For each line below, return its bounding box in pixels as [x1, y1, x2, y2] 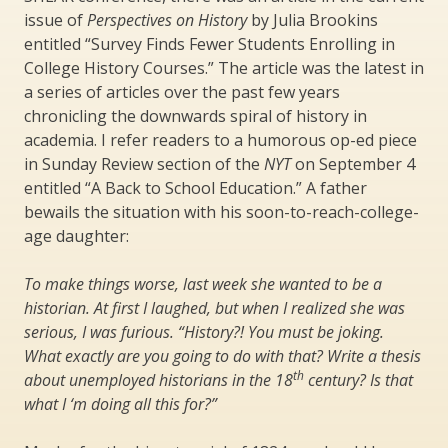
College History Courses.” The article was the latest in [24, 56, 424, 79]
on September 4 [291, 152, 415, 175]
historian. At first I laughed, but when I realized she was [24, 296, 405, 319]
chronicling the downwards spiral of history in [24, 104, 367, 127]
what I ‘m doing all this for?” [24, 392, 217, 415]
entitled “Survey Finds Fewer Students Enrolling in [24, 32, 395, 55]
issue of [24, 8, 87, 31]
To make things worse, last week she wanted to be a [24, 272, 382, 295]
